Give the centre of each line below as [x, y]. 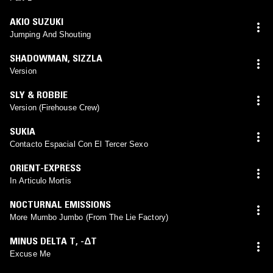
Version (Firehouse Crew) [55, 107]
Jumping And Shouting [50, 34]
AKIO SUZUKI [37, 21]
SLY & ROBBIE [39, 94]
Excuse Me [30, 253]
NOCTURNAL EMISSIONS [60, 204]
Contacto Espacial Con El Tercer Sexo [79, 144]
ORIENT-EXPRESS [45, 167]
